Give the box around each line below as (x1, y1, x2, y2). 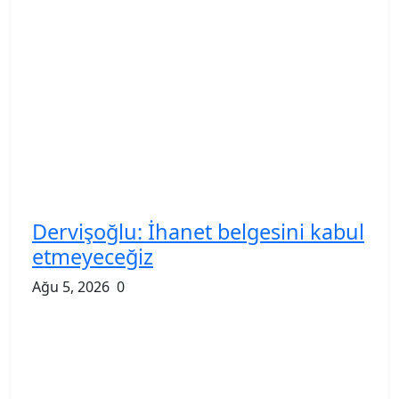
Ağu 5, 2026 (32, 276, 110, 297)
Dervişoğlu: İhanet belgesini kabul (32, 216, 364, 246)
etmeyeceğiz (32, 241, 153, 271)
